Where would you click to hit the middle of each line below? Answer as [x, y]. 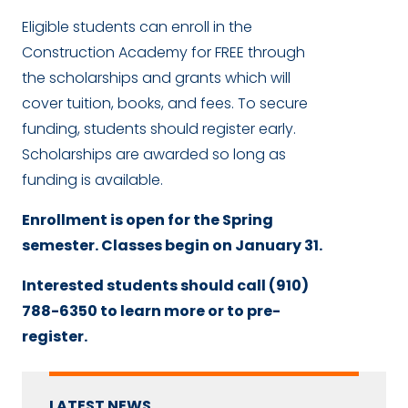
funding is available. [92, 179]
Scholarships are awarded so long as [154, 154]
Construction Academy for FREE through [163, 52]
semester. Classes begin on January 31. [173, 245]
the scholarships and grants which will [156, 77]
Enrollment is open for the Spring [148, 219]
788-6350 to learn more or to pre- [151, 311]
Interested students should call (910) [165, 285]
